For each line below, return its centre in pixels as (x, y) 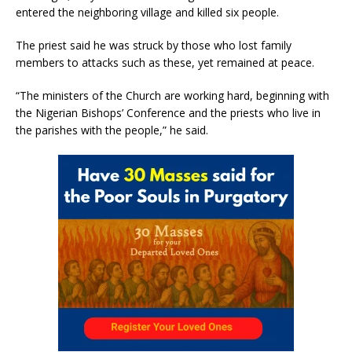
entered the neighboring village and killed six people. (147, 13)
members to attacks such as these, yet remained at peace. (165, 63)
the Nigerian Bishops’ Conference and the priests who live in (168, 113)
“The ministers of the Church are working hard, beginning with (172, 96)
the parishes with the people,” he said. (112, 130)
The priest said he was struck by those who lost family (154, 46)
